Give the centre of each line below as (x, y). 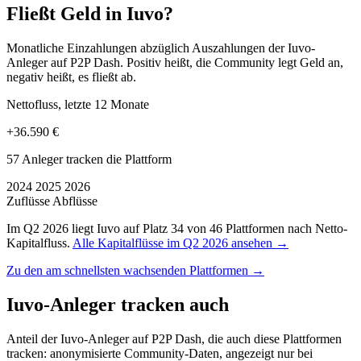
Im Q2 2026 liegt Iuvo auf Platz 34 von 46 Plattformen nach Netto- (177, 229)
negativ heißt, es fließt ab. (71, 77)
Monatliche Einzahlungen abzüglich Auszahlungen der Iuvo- (161, 48)
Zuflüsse (29, 201)
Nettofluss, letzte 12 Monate (78, 105)
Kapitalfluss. (39, 243)
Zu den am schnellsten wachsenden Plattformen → (135, 271)
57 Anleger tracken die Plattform (89, 160)
